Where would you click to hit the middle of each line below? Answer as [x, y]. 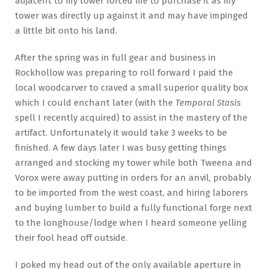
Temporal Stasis [208, 102]
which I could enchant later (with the [95, 102]
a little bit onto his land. [66, 31]
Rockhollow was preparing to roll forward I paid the [124, 72]
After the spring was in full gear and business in [116, 57]
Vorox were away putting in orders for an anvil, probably [133, 177]
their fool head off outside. [71, 237]
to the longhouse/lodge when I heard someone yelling [131, 222]
